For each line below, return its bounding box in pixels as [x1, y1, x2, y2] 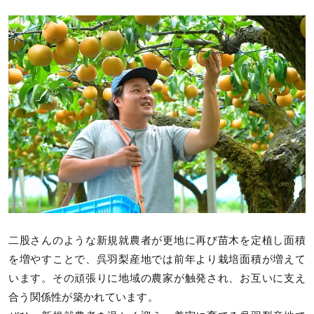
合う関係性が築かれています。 [8, 292, 158, 303]
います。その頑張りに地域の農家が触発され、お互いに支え [8, 273, 306, 285]
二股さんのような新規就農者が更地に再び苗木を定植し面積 [8, 235, 306, 247]
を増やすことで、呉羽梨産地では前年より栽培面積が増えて [8, 254, 306, 266]
